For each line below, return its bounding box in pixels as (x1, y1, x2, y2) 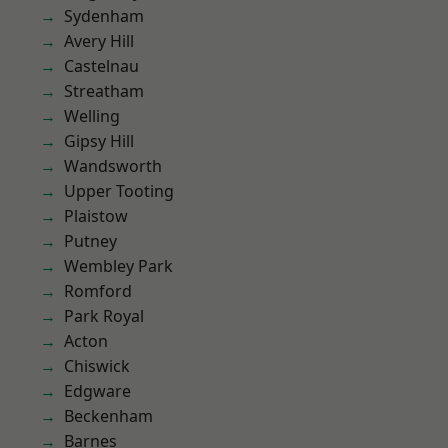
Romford (64, 280, 132, 302)
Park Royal (64, 305, 144, 327)
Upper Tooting (64, 180, 174, 202)
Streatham (64, 80, 144, 102)
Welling (64, 105, 120, 127)
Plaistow (64, 205, 128, 227)
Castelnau (64, 55, 139, 77)
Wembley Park (64, 255, 173, 277)
